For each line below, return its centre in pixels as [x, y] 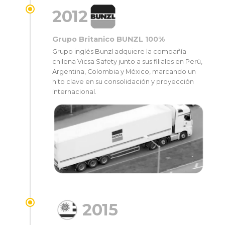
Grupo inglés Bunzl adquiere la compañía [119, 51]
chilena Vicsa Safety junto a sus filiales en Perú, [127, 61]
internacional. [74, 91]
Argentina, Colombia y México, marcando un [124, 71]
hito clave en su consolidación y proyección [123, 81]
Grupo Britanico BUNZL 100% [108, 39]
